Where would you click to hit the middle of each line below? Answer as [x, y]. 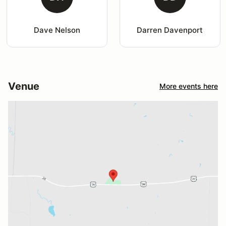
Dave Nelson [57, 30]
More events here [189, 86]
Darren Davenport [170, 30]
